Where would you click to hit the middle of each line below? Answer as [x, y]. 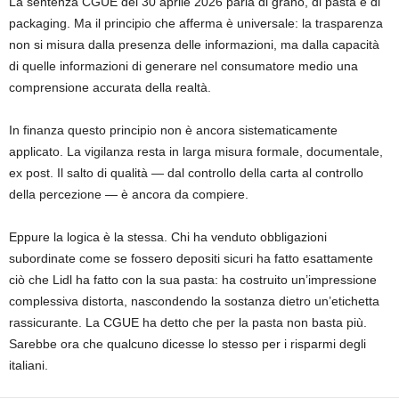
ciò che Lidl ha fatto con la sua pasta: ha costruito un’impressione [193, 279]
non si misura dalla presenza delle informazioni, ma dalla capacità [194, 44]
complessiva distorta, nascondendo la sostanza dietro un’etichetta [194, 301]
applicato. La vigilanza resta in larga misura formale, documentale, [196, 151]
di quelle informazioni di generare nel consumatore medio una [183, 65]
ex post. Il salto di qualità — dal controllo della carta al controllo [186, 172]
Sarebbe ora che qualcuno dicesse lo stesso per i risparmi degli [187, 343]
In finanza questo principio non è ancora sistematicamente [173, 130]
